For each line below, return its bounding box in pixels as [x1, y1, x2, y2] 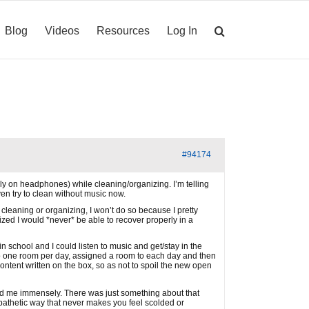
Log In [167, 24, 197, 37]
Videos [45, 24, 79, 37]
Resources [97, 24, 150, 37]
